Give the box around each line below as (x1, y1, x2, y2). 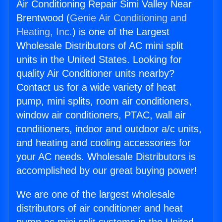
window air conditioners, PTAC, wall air (16, 110, 186, 121)
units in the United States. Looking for (16, 54, 182, 65)
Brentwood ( (16, 12, 70, 24)
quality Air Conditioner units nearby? (16, 68, 174, 79)
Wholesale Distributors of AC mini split (16, 40, 183, 52)
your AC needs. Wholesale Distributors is (16, 151, 196, 163)
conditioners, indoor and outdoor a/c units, (16, 123, 202, 135)
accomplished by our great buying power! (16, 165, 197, 176)
